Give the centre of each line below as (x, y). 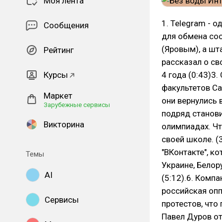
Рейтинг (59, 50)
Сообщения (66, 25)
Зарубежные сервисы (77, 105)
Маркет (58, 96)
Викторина (64, 124)
